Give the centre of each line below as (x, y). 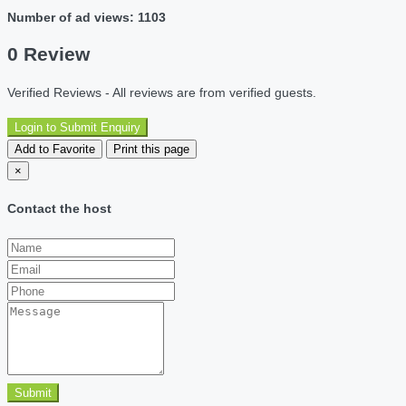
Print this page (151, 149)
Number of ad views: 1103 (87, 17)
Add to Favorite (55, 149)
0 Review (48, 54)
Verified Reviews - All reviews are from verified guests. (162, 92)
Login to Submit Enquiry (77, 127)
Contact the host (59, 209)
